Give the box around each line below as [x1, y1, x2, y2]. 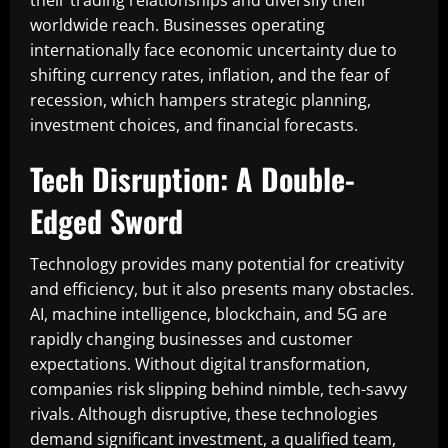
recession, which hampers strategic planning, [30, 89, 371, 111]
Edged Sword [30, 198, 183, 243]
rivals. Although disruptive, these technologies [30, 403, 378, 425]
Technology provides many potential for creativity [30, 253, 404, 275]
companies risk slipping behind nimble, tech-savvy [30, 378, 407, 400]
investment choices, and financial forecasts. [30, 114, 358, 136]
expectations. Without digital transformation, [30, 353, 370, 375]
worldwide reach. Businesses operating [30, 14, 325, 36]
